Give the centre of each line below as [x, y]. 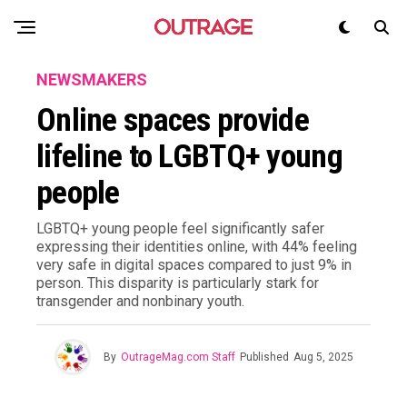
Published [264, 357]
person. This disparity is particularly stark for [178, 283]
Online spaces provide [173, 120]
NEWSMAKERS [92, 79]
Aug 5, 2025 [323, 357]
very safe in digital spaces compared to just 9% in [194, 265]
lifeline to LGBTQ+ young [189, 156]
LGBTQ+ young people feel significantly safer [180, 228]
